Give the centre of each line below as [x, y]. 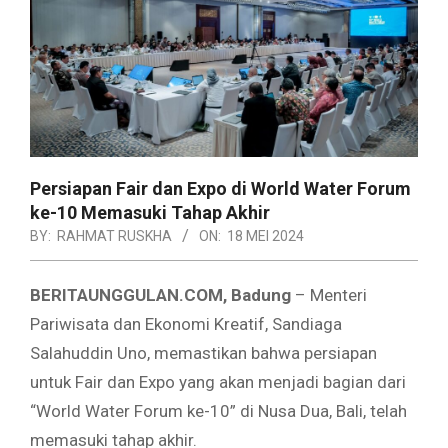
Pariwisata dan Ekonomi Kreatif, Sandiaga [186, 324]
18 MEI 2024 [265, 236]
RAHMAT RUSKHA [114, 236]
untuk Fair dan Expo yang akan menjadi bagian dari [218, 382]
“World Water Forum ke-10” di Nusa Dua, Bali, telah [218, 411]
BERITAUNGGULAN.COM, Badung [160, 295]
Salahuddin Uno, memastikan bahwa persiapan [203, 353]
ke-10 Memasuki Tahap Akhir [150, 213]
